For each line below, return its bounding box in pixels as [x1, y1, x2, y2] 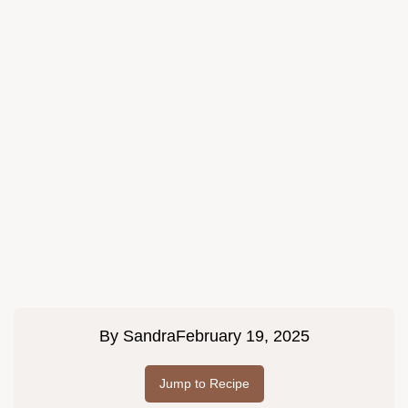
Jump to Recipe [158, 376, 250, 392]
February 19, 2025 [175, 327, 310, 346]
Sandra [122, 327, 176, 346]
